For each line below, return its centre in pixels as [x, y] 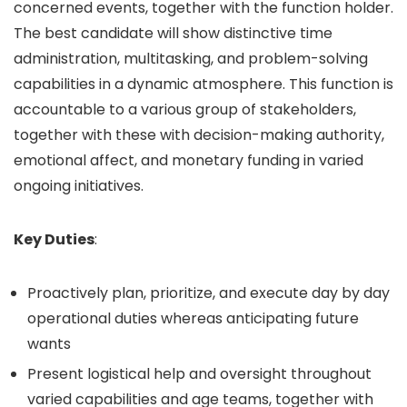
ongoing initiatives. [79, 185]
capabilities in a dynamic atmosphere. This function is [203, 84]
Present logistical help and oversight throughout [199, 373]
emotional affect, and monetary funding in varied [189, 160]
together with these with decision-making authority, [199, 134]
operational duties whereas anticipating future [193, 318]
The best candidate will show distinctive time [173, 33]
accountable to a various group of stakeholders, [185, 109]
